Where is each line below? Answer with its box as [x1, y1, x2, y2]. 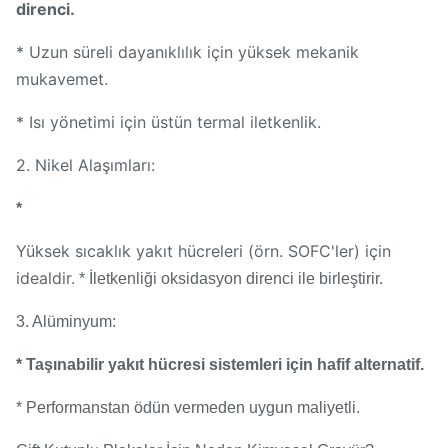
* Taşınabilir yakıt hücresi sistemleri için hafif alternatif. [16, 356, 424, 373]
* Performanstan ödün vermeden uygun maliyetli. [16, 399, 360, 416]
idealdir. [16, 268, 75, 288]
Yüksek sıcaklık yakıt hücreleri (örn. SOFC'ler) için [16, 241, 391, 261]
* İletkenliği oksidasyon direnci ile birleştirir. [75, 270, 383, 287]
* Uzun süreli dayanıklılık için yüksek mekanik [16, 42, 359, 62]
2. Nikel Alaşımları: [16, 155, 155, 175]
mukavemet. [16, 69, 108, 89]
